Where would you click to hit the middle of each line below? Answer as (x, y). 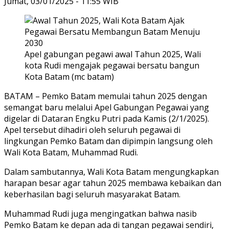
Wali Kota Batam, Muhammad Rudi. (71, 152)
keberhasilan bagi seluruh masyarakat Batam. (92, 194)
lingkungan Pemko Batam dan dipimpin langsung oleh (108, 141)
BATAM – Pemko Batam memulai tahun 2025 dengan (106, 96)
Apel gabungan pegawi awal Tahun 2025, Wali (113, 54)
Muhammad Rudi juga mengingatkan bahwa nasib (100, 213)
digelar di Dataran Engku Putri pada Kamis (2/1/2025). (107, 118)
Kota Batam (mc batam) (69, 76)
